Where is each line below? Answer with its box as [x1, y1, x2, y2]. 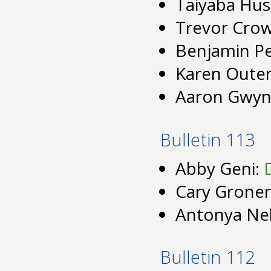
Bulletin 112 [160, 245, 255, 269]
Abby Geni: [175, 156, 264, 180]
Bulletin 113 [160, 128, 255, 152]
